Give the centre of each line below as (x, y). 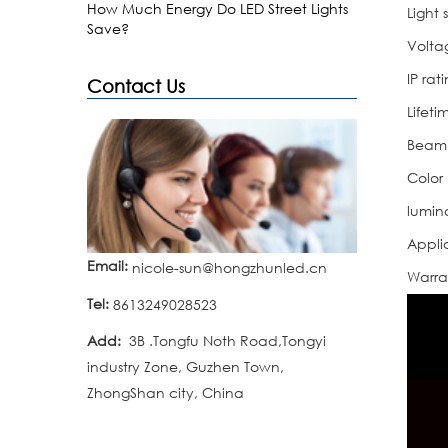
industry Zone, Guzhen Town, (185, 367)
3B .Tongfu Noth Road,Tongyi (223, 341)
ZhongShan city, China (165, 393)
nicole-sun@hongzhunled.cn (229, 267)
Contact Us (136, 86)
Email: (107, 266)
